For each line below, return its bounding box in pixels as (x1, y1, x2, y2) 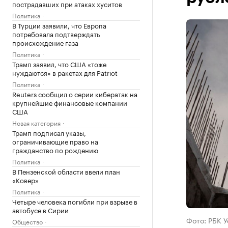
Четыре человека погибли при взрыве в (12, 196, 137, 206)
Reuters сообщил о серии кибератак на (12, 89, 137, 99)
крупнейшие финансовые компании (12, 97, 127, 107)
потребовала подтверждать (12, 28, 100, 39)
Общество (12, 216, 43, 226)
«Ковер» (12, 175, 39, 185)
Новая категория (12, 118, 61, 127)
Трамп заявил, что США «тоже (12, 59, 106, 69)
